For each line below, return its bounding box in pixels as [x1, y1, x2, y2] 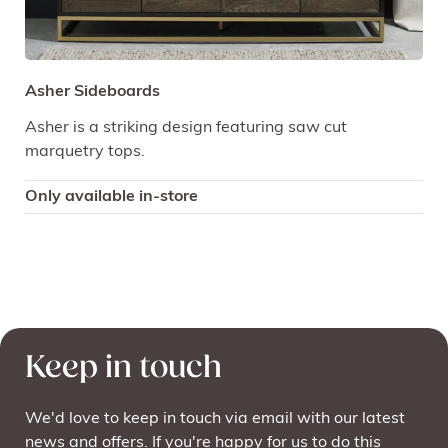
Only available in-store [25, 188, 198, 205]
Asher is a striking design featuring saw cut [25, 119, 347, 136]
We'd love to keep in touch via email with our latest [25, 411, 405, 428]
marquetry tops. [25, 143, 145, 160]
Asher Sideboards [25, 83, 160, 100]
